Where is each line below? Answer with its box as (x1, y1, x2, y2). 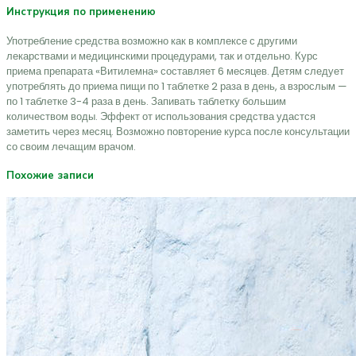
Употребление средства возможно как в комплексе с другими (6, 33, 297, 49)
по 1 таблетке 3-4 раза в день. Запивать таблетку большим (6, 94, 286, 110)
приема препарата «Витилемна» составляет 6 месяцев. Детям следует (6, 64, 344, 79)
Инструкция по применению (6, 5, 156, 20)
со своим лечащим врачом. (6, 139, 136, 155)
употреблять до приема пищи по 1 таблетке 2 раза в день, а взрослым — (6, 79, 347, 95)
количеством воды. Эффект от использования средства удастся (6, 109, 315, 125)
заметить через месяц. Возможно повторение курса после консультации (6, 124, 350, 140)
